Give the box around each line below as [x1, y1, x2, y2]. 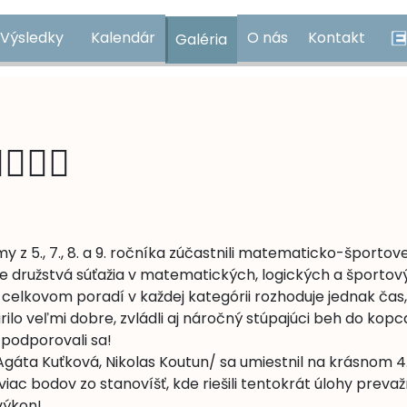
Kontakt [307, 27, 365, 48]
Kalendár [90, 27, 155, 48]
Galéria [174, 29, 227, 50]
